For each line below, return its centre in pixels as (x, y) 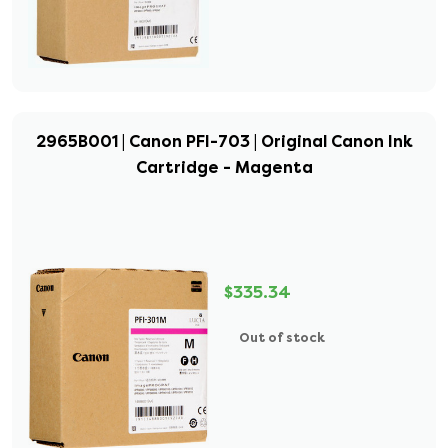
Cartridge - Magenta (224, 167)
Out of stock (282, 337)
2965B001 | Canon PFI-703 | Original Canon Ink (224, 141)
